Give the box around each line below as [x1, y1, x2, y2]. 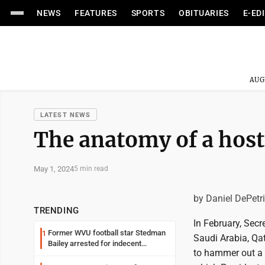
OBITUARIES [179, 8, 229, 18]
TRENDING [34, 205, 79, 216]
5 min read [74, 164, 108, 173]
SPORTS [131, 8, 165, 18]
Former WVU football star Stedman [48, 228, 166, 237]
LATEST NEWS [40, 111, 91, 119]
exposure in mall [48, 250, 104, 258]
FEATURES [75, 8, 117, 18]
